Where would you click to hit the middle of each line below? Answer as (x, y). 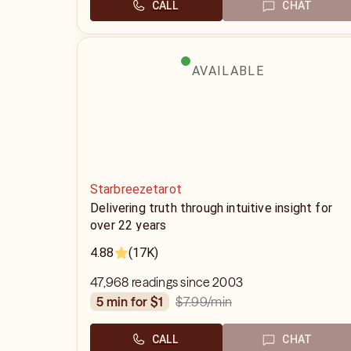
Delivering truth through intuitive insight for (211, 208)
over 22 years (128, 225)
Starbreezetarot (136, 189)
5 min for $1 (134, 302)
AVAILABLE (228, 71)
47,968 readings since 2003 (167, 282)
